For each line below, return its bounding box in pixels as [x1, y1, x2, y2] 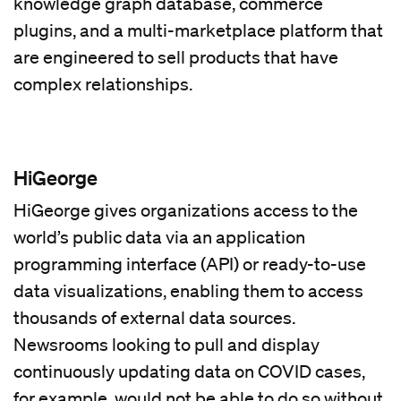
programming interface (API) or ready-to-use [13, 253, 366, 276]
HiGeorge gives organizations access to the [13, 200, 358, 222]
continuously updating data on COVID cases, [13, 361, 365, 383]
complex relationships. [13, 73, 192, 96]
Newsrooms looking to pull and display [13, 334, 320, 356]
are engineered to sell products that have [13, 47, 338, 69]
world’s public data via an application [13, 226, 305, 249]
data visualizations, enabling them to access [13, 280, 363, 303]
